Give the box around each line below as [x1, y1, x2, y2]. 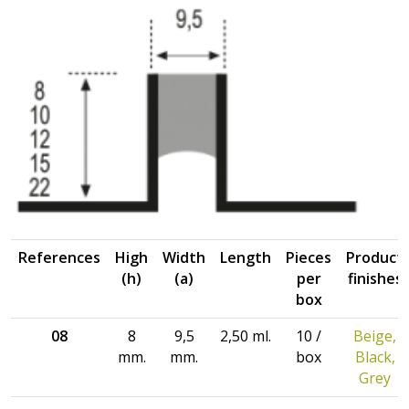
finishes [347, 267, 403, 288]
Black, [354, 346, 395, 367]
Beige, [353, 325, 396, 346]
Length [220, 246, 271, 267]
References [18, 246, 100, 267]
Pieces [286, 246, 331, 267]
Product [346, 246, 404, 267]
